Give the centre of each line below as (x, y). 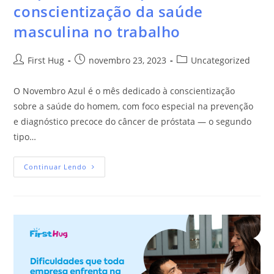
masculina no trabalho (97, 31)
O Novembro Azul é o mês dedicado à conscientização (124, 91)
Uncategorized (221, 60)
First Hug (46, 60)
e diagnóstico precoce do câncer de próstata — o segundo (133, 121)
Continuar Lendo (56, 166)
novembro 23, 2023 (128, 60)
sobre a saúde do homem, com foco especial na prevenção (134, 106)
